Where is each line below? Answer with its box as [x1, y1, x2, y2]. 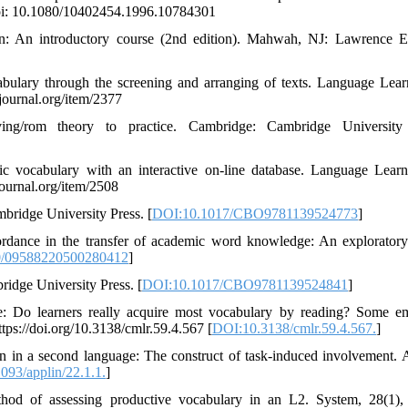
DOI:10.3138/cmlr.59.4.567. [212, 320, 376, 336]
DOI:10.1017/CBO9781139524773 [152, 205, 358, 221]
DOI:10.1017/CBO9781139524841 [142, 276, 348, 292]
